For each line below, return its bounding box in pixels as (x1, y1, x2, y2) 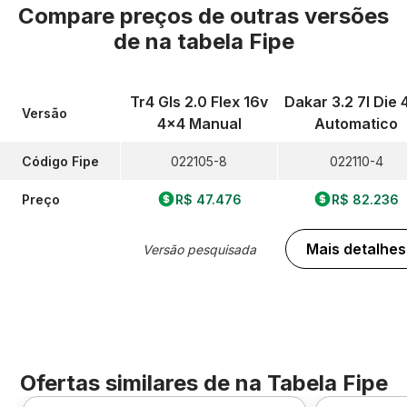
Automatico (314, 114, 398, 133)
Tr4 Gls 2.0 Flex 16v (130, 93, 268, 111)
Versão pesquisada (142, 241, 256, 257)
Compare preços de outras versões (18, 3, 389, 29)
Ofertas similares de (19, 370, 235, 396)
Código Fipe (22, 153, 99, 169)
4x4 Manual (156, 114, 242, 133)
